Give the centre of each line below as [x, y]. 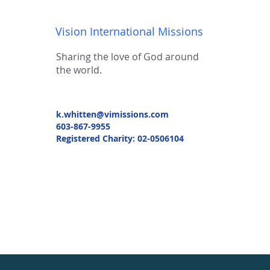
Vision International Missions [129, 31]
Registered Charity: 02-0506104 [120, 138]
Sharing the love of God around [127, 57]
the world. [79, 70]
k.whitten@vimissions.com [112, 114]
